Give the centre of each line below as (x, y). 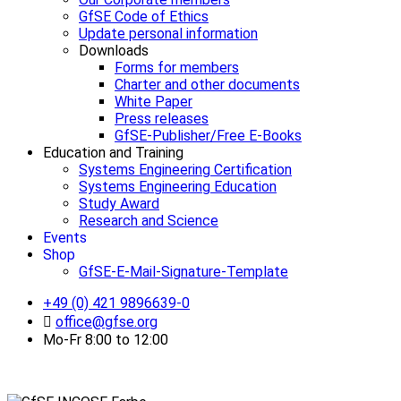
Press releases (162, 118)
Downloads (114, 50)
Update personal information (168, 33)
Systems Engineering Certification (185, 169)
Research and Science (149, 220)
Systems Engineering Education (178, 186)
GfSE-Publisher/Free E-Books (208, 135)
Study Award (119, 203)
